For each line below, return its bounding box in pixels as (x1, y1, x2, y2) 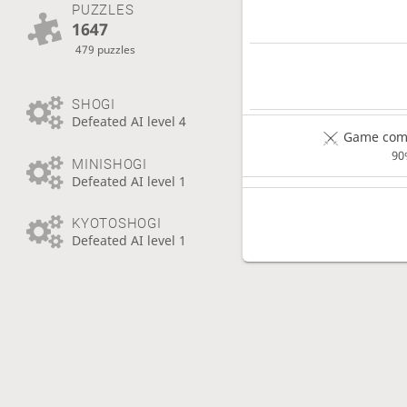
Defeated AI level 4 (71, 113, 186, 131)
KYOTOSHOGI (71, 215, 162, 233)
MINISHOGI (71, 155, 147, 173)
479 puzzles (75, 41, 136, 56)
